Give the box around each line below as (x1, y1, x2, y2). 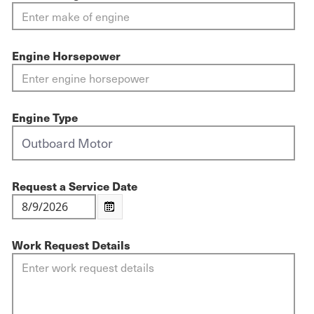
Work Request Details (12, 235, 130, 253)
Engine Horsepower (12, 46, 121, 64)
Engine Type (12, 108, 78, 125)
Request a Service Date (12, 177, 137, 194)
